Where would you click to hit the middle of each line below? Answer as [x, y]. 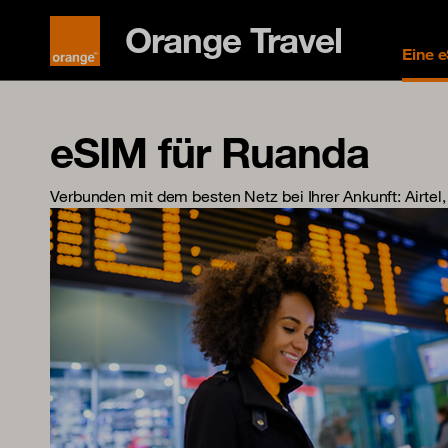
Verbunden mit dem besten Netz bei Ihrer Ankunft [224, 196]
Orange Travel [233, 40]
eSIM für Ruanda [209, 152]
